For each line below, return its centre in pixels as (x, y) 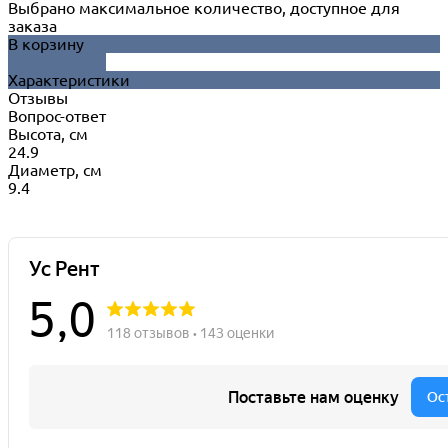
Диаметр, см (55, 170)
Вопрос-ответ (57, 116)
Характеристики (69, 80)
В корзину (46, 44)
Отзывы (38, 98)
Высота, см (48, 134)
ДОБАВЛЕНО (57, 62)
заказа (32, 26)
